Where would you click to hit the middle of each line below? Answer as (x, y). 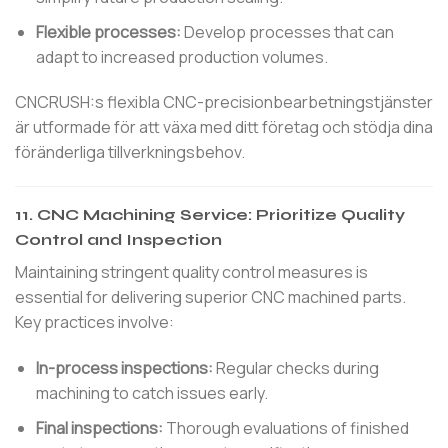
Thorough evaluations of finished (285, 427)
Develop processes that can (287, 31)
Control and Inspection (118, 240)
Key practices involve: (94, 322)
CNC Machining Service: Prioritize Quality (221, 215)
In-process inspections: (124, 368)
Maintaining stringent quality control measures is (191, 272)
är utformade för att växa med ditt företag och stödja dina (224, 127)
